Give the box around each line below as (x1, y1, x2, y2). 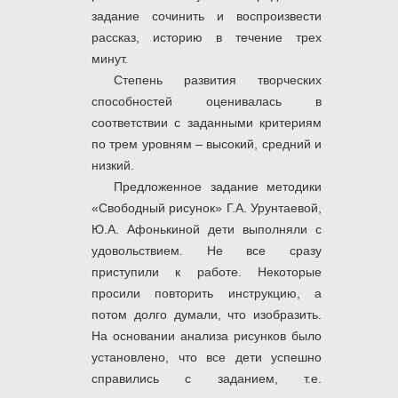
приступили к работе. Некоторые (92, 265, 322, 280)
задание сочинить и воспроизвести (92, 9, 322, 24)
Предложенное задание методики (114, 179, 322, 195)
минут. (92, 52, 128, 67)
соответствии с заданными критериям (92, 115, 322, 131)
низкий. (92, 158, 134, 173)
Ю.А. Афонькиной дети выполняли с (92, 222, 322, 237)
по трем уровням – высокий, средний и (92, 137, 322, 152)
